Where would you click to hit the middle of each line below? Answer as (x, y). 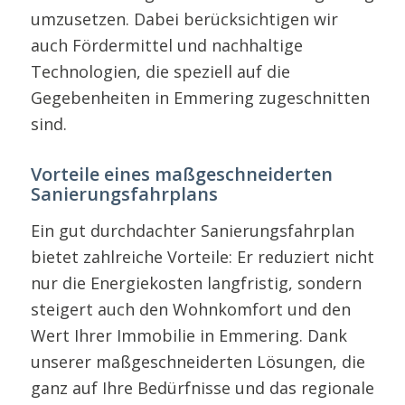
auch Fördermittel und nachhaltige (166, 45)
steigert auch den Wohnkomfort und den (190, 310)
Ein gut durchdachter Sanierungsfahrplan (192, 231)
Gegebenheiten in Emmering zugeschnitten (200, 97)
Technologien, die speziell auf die (160, 71)
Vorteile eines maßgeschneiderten (181, 174)
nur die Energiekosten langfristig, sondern (196, 283)
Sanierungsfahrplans (124, 193)
